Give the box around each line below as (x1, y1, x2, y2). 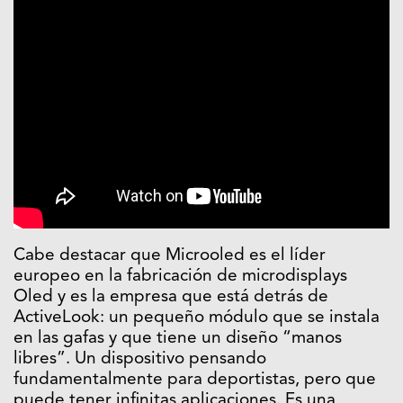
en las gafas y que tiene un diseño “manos (13, 330, 342, 348)
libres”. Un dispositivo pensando (13, 351, 266, 369)
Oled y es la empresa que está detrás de (13, 289, 328, 307)
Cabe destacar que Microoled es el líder (13, 247, 326, 265)
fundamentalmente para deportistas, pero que (13, 372, 376, 390)
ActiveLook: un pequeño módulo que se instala (13, 309, 380, 327)
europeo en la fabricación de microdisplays (13, 268, 347, 286)
